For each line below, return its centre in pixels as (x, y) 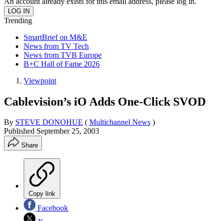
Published (20, 131)
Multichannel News (120, 122)
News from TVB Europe (63, 55)
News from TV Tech (56, 46)
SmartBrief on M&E (55, 37)
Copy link (42, 194)
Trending (18, 20)
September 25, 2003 (68, 131)
